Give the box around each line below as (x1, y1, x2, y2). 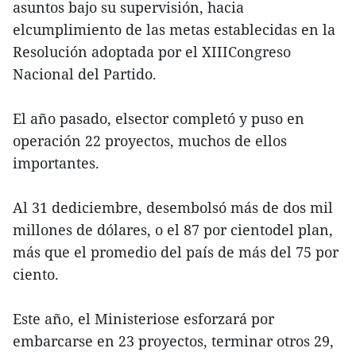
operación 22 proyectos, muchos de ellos (13, 131, 287, 151)
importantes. (13, 153, 99, 173)
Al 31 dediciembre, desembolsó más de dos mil (13, 198, 333, 218)
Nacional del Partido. (13, 64, 157, 84)
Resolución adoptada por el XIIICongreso (13, 42, 291, 62)
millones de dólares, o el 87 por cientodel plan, (13, 220, 333, 240)
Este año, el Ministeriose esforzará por (13, 309, 274, 329)
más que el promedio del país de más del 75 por (13, 242, 339, 262)
